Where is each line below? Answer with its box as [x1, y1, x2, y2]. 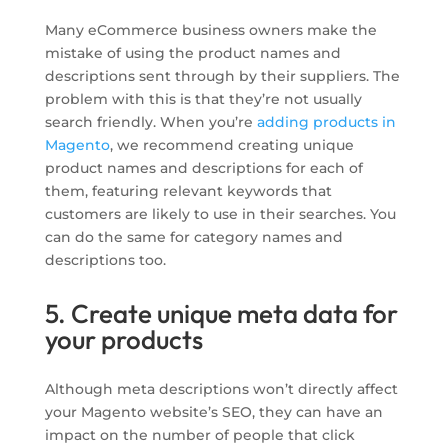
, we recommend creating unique [109, 136, 354, 155]
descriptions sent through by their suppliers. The [44, 67, 400, 86]
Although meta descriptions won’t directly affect [44, 380, 398, 399]
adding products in [256, 113, 396, 132]
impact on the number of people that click [44, 426, 355, 445]
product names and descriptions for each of [44, 159, 363, 178]
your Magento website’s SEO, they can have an [44, 403, 383, 422]
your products [44, 323, 203, 357]
